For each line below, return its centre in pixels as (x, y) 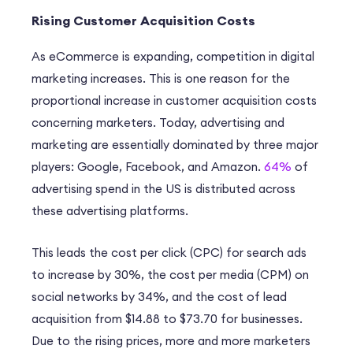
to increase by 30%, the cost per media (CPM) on (170, 275)
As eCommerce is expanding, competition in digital (173, 57)
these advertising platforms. (110, 211)
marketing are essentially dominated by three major (175, 145)
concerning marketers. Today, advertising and (158, 123)
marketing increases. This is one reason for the (161, 79)
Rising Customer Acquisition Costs (145, 21)
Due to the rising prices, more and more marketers (171, 341)
